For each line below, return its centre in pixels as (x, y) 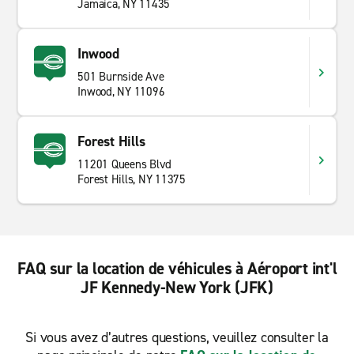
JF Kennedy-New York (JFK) (177, 288)
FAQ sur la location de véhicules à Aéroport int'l (177, 269)
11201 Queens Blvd (125, 164)
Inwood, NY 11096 (121, 92)
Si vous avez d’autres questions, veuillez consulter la (177, 337)
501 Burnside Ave (121, 77)
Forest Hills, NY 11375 (132, 179)
